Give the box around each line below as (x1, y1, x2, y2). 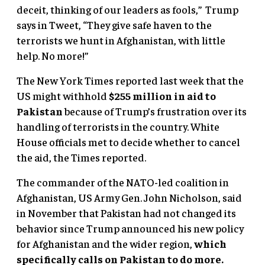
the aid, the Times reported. (17, 150, 146, 164)
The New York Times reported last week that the (17, 73, 244, 87)
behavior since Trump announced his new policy (17, 221, 244, 235)
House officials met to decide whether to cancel (17, 134, 240, 148)
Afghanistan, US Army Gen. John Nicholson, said (17, 190, 242, 204)
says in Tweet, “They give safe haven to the (17, 17, 212, 31)
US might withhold (17, 88, 107, 102)
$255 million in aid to (107, 88, 216, 102)
